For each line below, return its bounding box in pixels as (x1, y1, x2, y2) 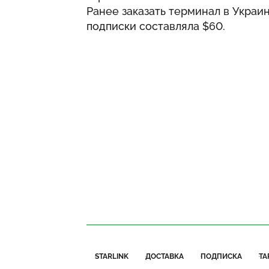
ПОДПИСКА (201, 252, 242, 261)
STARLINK (95, 252, 128, 261)
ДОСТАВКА (145, 252, 184, 261)
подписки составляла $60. (86, 20, 225, 32)
